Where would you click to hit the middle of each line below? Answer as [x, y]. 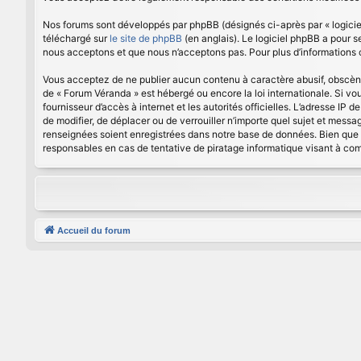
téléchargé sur [76, 38]
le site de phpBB [146, 38]
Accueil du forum [94, 230]
